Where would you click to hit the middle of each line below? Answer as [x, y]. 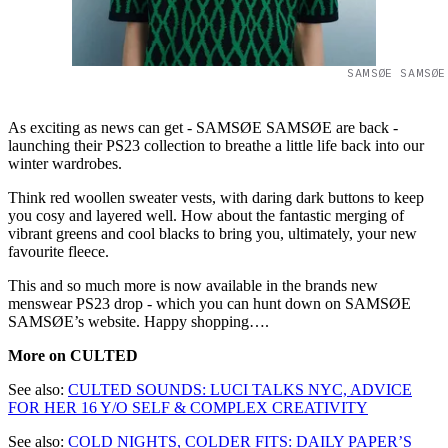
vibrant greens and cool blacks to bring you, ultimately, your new [212, 233]
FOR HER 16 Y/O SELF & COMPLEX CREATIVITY [188, 407]
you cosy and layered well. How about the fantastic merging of [206, 215]
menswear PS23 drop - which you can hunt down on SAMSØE [209, 303]
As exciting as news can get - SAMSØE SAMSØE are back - [203, 127]
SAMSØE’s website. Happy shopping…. [138, 321]
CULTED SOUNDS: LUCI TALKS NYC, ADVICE [240, 389]
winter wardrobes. [67, 163]
